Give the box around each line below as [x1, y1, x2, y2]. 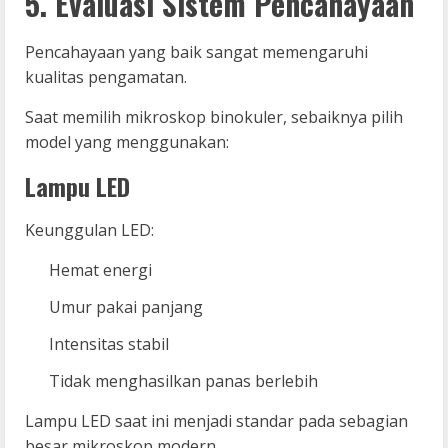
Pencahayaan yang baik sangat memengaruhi [25, 40, 368, 63]
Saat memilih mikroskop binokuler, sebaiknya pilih [25, 105, 403, 128]
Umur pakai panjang [49, 295, 203, 318]
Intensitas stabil [49, 332, 169, 355]
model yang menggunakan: [25, 130, 229, 153]
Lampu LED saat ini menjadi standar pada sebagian [25, 409, 408, 432]
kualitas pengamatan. [25, 65, 187, 88]
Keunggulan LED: [25, 218, 154, 241]
